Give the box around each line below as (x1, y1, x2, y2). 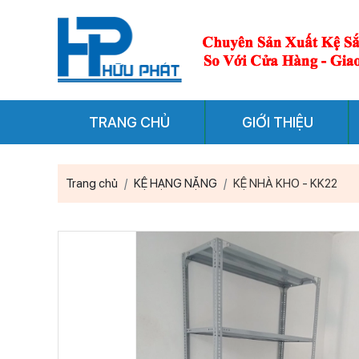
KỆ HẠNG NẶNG (134, 176, 217, 191)
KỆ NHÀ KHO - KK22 (233, 176, 337, 191)
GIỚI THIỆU (241, 114, 313, 131)
